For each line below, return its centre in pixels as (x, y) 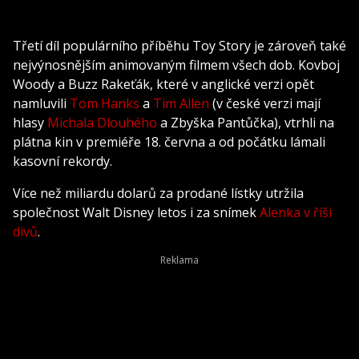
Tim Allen (181, 103)
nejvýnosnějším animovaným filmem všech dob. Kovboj (176, 65)
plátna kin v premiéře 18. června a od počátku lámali (169, 141)
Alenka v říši (296, 212)
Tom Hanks (105, 103)
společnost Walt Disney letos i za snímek (136, 212)
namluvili (41, 103)
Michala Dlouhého (102, 122)
